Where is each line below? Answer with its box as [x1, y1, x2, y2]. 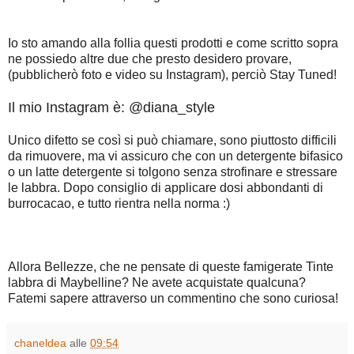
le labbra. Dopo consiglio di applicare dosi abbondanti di [8, 180, 323, 194]
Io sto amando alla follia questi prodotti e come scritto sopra [8, 36, 338, 50]
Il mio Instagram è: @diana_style [8, 99, 215, 115]
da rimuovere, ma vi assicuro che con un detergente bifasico [8, 149, 343, 163]
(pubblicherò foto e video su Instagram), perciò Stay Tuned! [8, 67, 337, 81]
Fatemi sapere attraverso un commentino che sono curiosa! [8, 291, 338, 305]
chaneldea [14, 336, 66, 349]
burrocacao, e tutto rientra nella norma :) [8, 196, 230, 210]
